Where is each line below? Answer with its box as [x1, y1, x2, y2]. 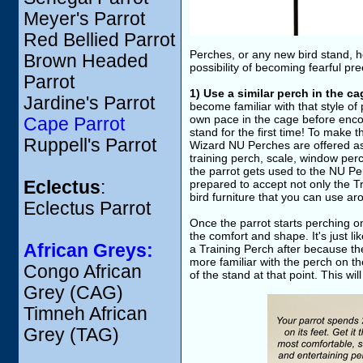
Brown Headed [23, 51, 148, 71]
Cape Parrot [23, 114, 125, 135]
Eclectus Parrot [23, 199, 151, 219]
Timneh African [23, 304, 147, 324]
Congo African [23, 262, 142, 282]
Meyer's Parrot [23, 9, 145, 29]
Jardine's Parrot [23, 93, 155, 113]
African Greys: [23, 241, 153, 261]
